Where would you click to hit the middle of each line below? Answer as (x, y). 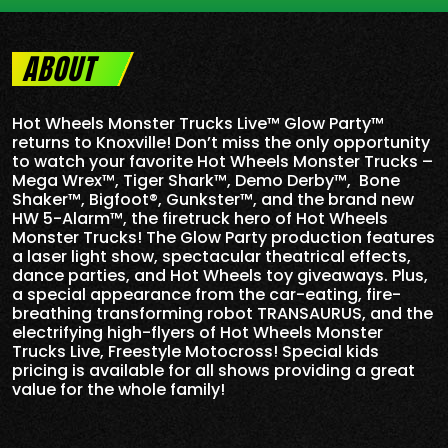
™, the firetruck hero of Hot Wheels (249, 218)
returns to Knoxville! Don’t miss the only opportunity (221, 142)
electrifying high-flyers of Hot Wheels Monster (197, 332)
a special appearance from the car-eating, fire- (206, 294)
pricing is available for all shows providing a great (213, 370)
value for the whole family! (118, 389)
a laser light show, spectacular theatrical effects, (211, 256)
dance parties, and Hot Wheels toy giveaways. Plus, (220, 275)
